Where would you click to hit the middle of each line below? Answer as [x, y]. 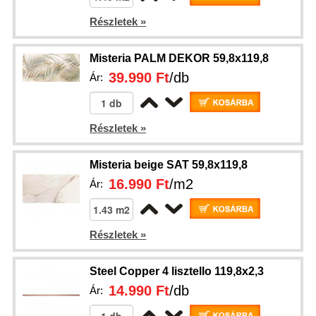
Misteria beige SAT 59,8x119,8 [169, 165]
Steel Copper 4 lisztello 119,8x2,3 [177, 271]
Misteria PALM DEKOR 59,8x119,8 [180, 58]
